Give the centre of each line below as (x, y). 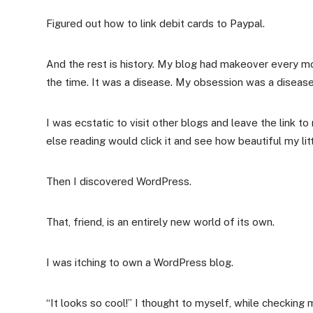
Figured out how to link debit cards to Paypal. (155, 24)
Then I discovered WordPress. (119, 182)
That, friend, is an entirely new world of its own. (160, 222)
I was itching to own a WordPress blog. (140, 263)
